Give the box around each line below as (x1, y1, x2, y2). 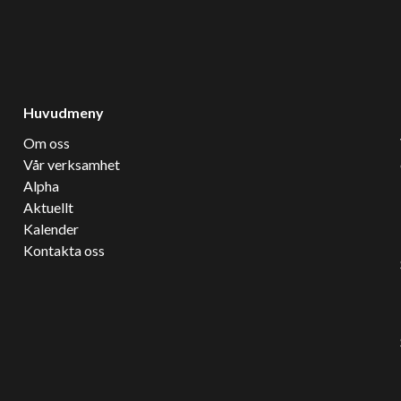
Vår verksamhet (22, 156, 120, 174)
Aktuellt (22, 199, 73, 217)
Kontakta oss (22, 242, 105, 260)
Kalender (22, 220, 79, 238)
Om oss (22, 134, 70, 152)
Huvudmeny (22, 104, 104, 122)
